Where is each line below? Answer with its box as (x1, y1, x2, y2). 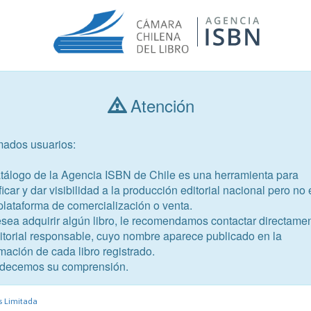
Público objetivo (105, 158, 175, 169)
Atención (125, 93, 194, 118)
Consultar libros (76, 109, 158, 122)
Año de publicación (4, 158, 87, 169)
